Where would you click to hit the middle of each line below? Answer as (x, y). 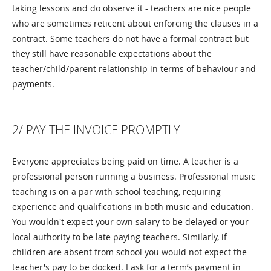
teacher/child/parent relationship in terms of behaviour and (134, 69)
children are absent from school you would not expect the (129, 252)
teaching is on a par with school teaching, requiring (116, 192)
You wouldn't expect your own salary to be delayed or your (130, 222)
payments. (36, 84)
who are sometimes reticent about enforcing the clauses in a (135, 24)
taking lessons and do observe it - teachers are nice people (132, 8)
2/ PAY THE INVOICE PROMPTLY (96, 130)
